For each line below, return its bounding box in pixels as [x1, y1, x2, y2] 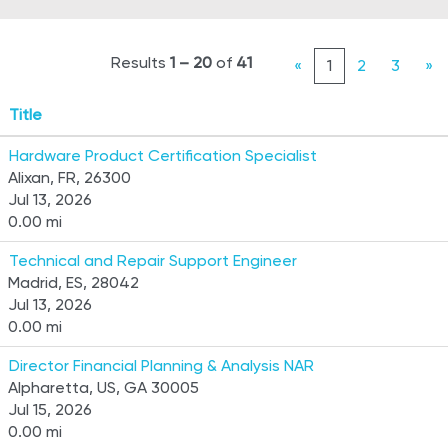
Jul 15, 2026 [8, 400, 92, 419]
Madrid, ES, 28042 [8, 273, 139, 292]
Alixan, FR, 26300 [8, 168, 131, 187]
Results [111, 53, 170, 72]
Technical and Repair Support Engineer [9, 251, 297, 270]
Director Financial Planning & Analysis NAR [9, 356, 314, 375]
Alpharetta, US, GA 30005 [8, 378, 199, 397]
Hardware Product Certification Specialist [9, 146, 317, 165]
